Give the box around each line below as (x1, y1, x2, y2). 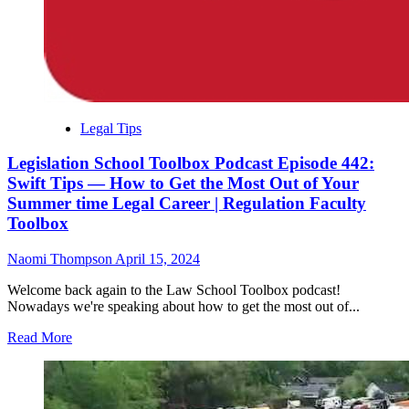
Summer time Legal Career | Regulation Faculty (7, 194, 366, 214)
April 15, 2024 (115, 251, 200, 267)
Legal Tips (80, 120, 142, 136)
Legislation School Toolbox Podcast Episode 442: (7, 153, 374, 173)
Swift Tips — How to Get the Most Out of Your (7, 173, 359, 194)
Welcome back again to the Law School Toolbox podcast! (7, 282, 341, 299)
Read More (7, 330, 72, 346)
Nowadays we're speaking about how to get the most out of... (7, 299, 360, 315)
